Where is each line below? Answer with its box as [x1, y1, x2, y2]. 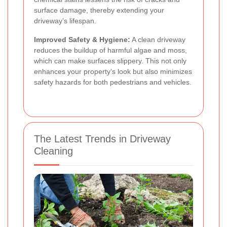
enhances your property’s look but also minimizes [34, 67, 192, 76]
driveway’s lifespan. [34, 17, 96, 25]
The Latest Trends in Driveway [34, 133, 171, 145]
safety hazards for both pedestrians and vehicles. [34, 78, 192, 87]
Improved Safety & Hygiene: [34, 35, 130, 44]
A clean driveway [130, 35, 185, 44]
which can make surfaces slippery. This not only [34, 57, 186, 65]
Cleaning [34, 145, 73, 157]
